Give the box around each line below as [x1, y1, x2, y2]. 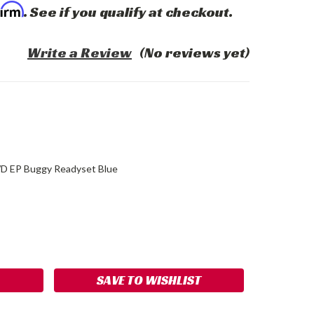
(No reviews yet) [139, 43, 250, 62]
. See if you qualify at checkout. [24, 3, 233, 21]
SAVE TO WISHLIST [97, 271, 202, 288]
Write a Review [27, 43, 132, 62]
